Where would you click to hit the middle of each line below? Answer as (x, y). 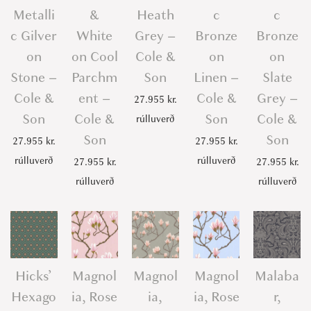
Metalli (34, 15)
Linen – (217, 78)
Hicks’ (34, 276)
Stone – (34, 78)
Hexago (34, 297)
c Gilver (34, 36)
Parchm (95, 78)
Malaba (277, 276)
